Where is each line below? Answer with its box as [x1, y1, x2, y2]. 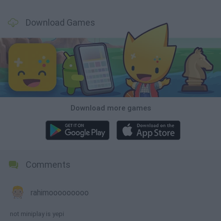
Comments [26, 159, 71, 170]
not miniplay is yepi [10, 210, 64, 218]
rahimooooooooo [31, 187, 89, 197]
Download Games [26, 17, 95, 28]
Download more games [70, 103, 151, 112]
